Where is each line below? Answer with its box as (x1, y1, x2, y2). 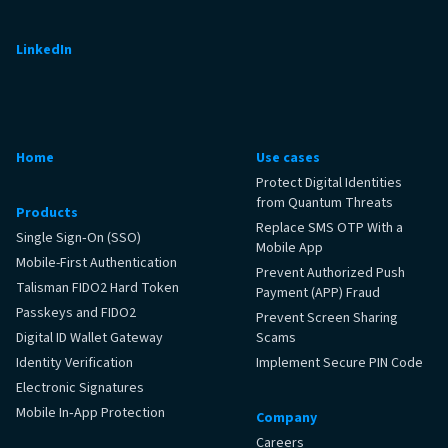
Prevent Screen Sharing (256, 308, 398, 329)
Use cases (256, 148, 320, 169)
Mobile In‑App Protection (16, 403, 165, 424)
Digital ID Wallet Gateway (16, 328, 163, 349)
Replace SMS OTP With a (256, 218, 403, 239)
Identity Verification (16, 353, 133, 374)
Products (16, 203, 78, 224)
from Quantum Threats (256, 193, 393, 214)
